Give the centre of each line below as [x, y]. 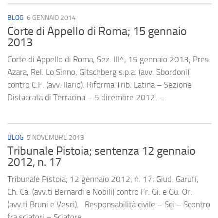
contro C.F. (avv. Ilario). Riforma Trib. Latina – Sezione [100, 85]
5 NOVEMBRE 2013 [55, 138]
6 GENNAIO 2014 [51, 18]
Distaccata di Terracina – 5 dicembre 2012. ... [87, 98]
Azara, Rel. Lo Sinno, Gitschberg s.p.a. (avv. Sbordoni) [98, 72]
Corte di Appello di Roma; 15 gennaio [97, 31]
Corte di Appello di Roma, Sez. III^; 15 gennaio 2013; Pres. [109, 60]
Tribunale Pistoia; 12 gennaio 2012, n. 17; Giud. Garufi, [103, 179]
